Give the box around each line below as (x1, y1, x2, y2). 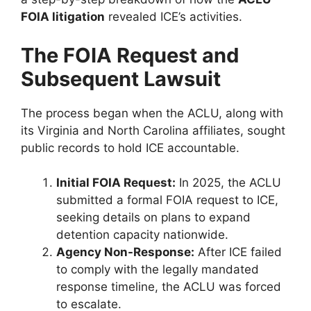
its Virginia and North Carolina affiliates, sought (21, 123, 285, 137)
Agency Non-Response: (56, 245, 194, 260)
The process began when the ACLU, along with (21, 106, 283, 120)
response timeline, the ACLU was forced (56, 280, 281, 294)
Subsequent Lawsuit (21, 66, 221, 91)
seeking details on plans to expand (56, 210, 251, 225)
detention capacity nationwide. (56, 228, 228, 242)
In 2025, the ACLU (176, 176, 281, 190)
